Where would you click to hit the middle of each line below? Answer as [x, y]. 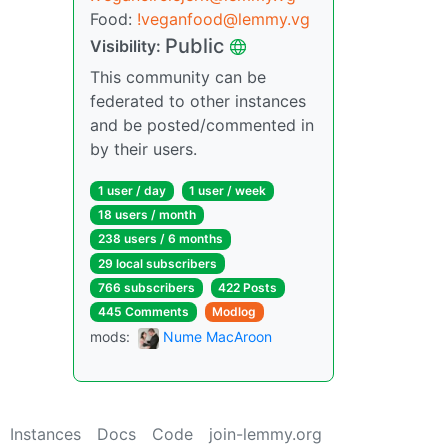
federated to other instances [198, 101]
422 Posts [248, 287]
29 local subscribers [157, 263]
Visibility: [127, 46]
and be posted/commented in [202, 125]
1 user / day [131, 190]
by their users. [143, 149]
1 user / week [228, 190]
